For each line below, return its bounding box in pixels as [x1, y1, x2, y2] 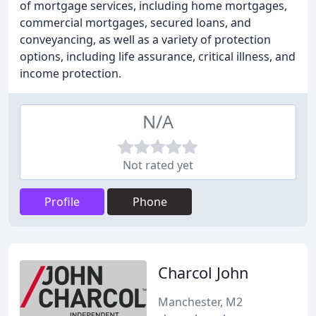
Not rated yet [123, 157, 193, 173]
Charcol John [158, 262, 248, 283]
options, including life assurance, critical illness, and [20, 49, 296, 64]
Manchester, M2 [158, 294, 243, 310]
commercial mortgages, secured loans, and [20, 15, 251, 30]
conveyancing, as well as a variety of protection [20, 32, 271, 47]
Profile [44, 194, 80, 209]
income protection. [20, 66, 121, 81]
